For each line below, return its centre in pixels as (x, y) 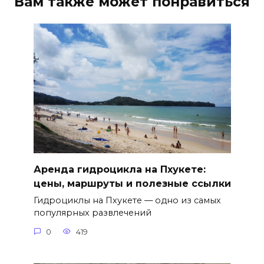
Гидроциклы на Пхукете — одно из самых (127, 201)
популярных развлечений (92, 213)
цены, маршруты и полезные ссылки (132, 183)
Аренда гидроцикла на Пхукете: (119, 169)
